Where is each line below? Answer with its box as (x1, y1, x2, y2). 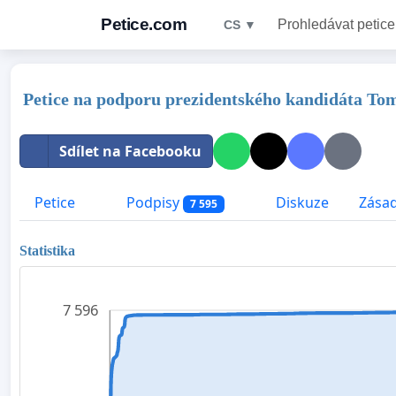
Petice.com (101, 15, 187, 34)
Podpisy (123, 193, 183, 212)
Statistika (19, 242, 75, 258)
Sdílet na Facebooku (59, 141, 202, 161)
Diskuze (271, 193, 329, 212)
